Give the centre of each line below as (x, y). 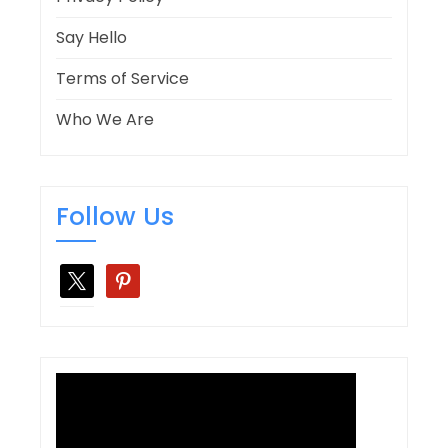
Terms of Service (122, 79)
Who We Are (105, 120)
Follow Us (115, 217)
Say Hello (91, 38)
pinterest (141, 275)
